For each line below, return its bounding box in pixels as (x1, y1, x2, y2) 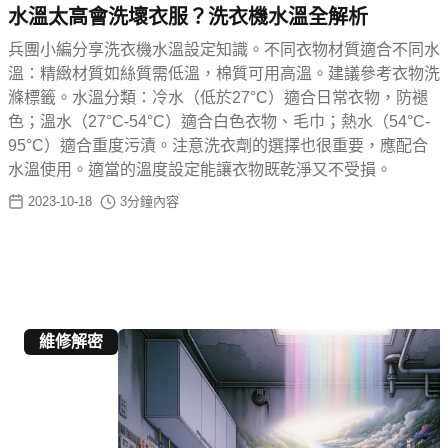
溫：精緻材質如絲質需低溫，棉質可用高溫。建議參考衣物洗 (8, 65, 440, 83)
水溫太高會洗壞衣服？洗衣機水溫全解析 (8, 6, 368, 29)
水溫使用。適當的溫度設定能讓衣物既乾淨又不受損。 (8, 161, 392, 179)
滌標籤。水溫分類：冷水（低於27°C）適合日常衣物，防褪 (8, 89, 428, 107)
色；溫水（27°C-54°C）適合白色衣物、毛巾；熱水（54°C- (8, 113, 430, 131)
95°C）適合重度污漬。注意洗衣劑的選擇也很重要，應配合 (8, 137, 428, 155)
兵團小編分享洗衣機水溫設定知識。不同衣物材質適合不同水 (8, 41, 440, 59)
